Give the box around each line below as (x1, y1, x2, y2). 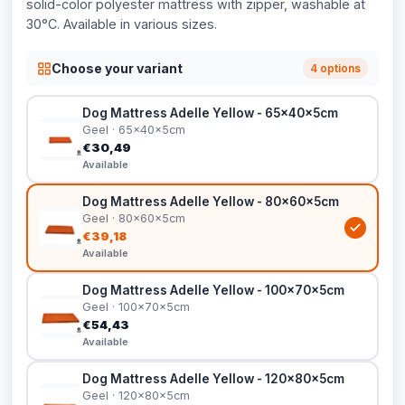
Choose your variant (52, 60, 183, 76)
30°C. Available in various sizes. (26, 16, 217, 32)
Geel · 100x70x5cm (82, 300, 190, 314)
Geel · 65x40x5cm (82, 123, 185, 137)
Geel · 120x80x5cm (82, 389, 190, 402)
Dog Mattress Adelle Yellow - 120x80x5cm (82, 372, 344, 386)
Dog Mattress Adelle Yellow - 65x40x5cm (82, 106, 338, 120)
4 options (310, 61, 361, 75)
